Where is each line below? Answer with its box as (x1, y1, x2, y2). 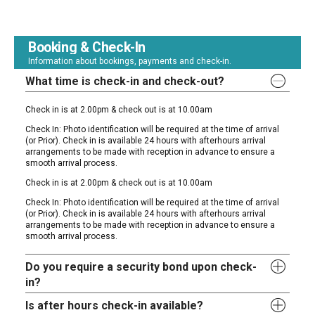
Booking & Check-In (28, 39, 146, 56)
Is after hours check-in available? (25, 299, 204, 313)
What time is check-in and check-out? (25, 75, 225, 89)
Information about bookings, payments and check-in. (28, 56, 231, 67)
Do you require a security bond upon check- (25, 260, 257, 274)
